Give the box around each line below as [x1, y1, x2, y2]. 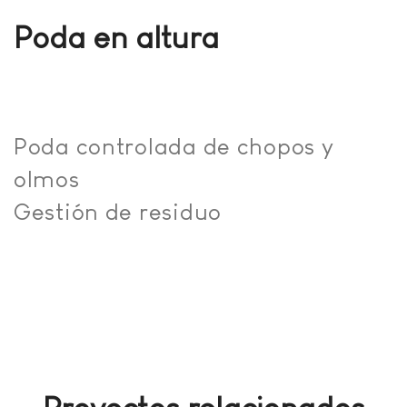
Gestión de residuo [14, 199, 222, 225]
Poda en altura [14, 20, 219, 55]
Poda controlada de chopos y [14, 134, 334, 160]
